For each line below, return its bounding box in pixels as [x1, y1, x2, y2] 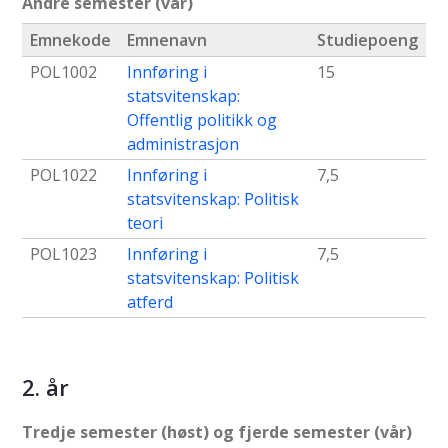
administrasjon [127, 133, 239, 156]
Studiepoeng [317, 29, 418, 52]
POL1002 [30, 61, 97, 84]
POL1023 [30, 243, 97, 266]
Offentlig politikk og [127, 109, 277, 132]
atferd [127, 291, 173, 314]
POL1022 [30, 164, 97, 187]
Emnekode [30, 29, 111, 52]
